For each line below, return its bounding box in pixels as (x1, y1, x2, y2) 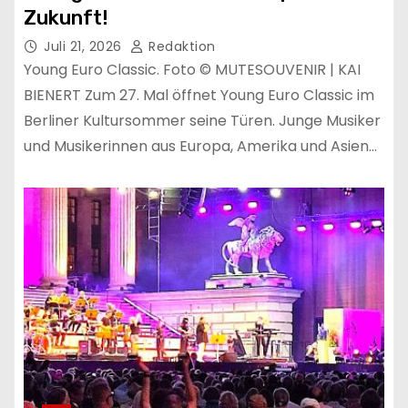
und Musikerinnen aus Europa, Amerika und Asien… (24, 135, 377, 157)
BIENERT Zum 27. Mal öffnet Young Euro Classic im (24, 84, 374, 106)
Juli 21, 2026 (44, 36, 126, 56)
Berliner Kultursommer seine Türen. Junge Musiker (24, 109, 381, 131)
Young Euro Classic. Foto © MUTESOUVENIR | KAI (24, 58, 361, 80)
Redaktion (144, 36, 216, 56)
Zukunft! (24, 5, 108, 30)
